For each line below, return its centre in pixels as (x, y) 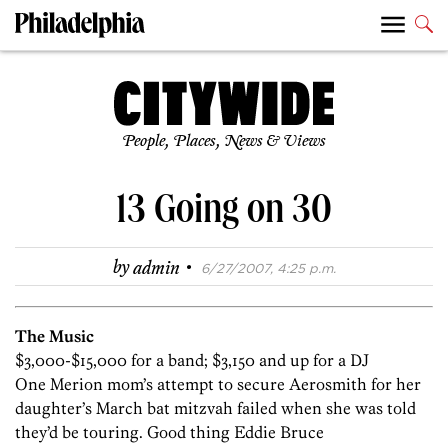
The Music (54, 336)
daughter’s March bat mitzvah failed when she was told (215, 408)
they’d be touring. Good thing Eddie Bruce (169, 432)
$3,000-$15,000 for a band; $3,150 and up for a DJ (192, 360)
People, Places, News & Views (224, 142)
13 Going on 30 (224, 214)
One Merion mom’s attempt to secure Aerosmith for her (218, 384)
